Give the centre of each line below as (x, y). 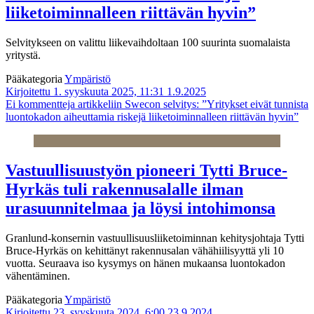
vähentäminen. (38, 276)
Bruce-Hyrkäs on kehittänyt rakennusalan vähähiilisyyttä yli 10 (145, 251)
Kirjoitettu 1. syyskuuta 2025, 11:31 (85, 92)
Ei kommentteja (40, 104)
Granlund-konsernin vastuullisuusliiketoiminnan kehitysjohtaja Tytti (155, 238)
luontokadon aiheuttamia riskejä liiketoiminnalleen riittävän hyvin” (152, 117)
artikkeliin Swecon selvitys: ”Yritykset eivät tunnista (192, 104)
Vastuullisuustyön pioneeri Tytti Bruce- (146, 171)
